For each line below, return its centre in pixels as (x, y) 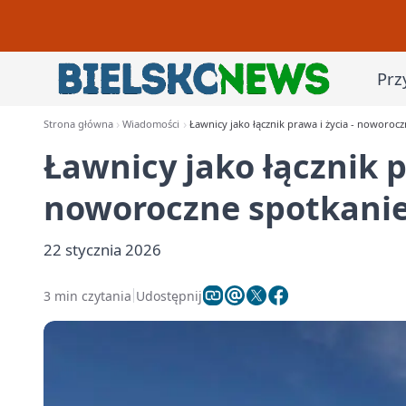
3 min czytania (87, 295)
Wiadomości (151, 124)
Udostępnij (169, 295)
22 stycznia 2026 (102, 250)
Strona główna (78, 124)
